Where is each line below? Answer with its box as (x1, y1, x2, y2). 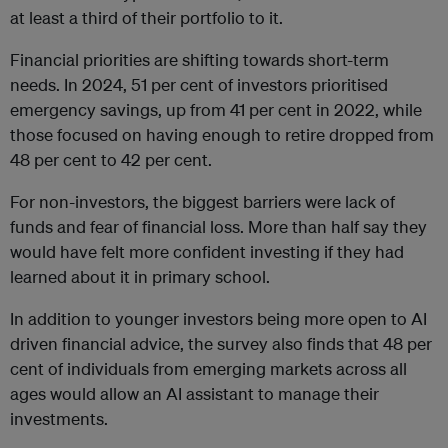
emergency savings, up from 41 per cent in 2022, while (10, 98, 422, 120)
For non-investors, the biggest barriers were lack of (10, 190, 395, 212)
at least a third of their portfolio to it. (10, 6, 283, 28)
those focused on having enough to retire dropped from (10, 123, 434, 145)
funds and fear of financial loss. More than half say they (10, 215, 427, 237)
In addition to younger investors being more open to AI (10, 307, 427, 329)
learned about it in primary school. (10, 265, 270, 287)
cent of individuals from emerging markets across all (10, 357, 407, 379)
